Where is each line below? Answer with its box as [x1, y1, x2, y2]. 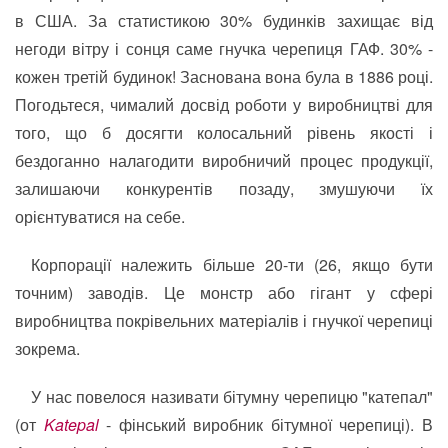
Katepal [43, 413, 99, 437]
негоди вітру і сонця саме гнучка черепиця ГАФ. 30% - [15, 37, 433, 61]
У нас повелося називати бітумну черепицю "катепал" [31, 385, 433, 409]
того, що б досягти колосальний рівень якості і [15, 121, 433, 145]
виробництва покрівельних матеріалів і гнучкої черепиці [15, 309, 433, 333]
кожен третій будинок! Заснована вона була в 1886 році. [15, 65, 433, 89]
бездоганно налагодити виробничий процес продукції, [15, 149, 433, 173]
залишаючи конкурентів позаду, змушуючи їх [15, 177, 433, 201]
